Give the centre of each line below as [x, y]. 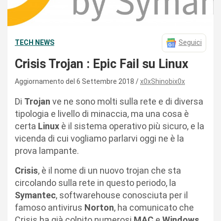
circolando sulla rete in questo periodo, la [95, 183]
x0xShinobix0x [163, 81]
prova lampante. [47, 150]
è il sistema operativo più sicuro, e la [132, 126]
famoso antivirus [50, 207]
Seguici [190, 43]
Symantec [35, 195]
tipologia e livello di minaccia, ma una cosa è [102, 113]
